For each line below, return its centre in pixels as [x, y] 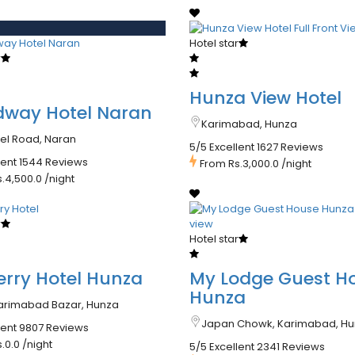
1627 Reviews [290, 147]
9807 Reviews [54, 328]
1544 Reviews [53, 162]
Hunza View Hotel [265, 98]
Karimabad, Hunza [249, 124]
